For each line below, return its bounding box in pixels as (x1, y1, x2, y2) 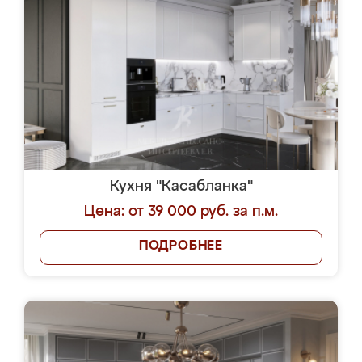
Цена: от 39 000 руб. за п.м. (84, 204, 278, 219)
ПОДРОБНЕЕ (138, 240, 224, 253)
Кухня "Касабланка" (109, 179, 253, 194)
